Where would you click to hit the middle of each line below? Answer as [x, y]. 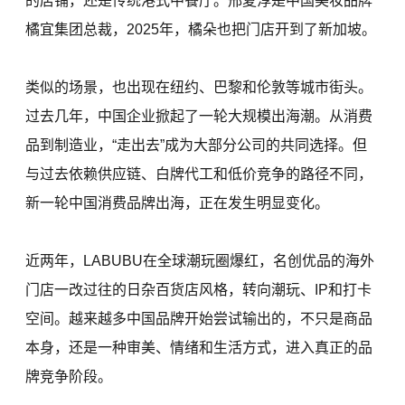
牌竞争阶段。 [69, 377]
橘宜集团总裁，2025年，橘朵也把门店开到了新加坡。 [201, 29]
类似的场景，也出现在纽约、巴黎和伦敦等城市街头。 [199, 87]
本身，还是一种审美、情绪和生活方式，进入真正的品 [199, 348]
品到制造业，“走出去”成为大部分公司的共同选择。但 [197, 145]
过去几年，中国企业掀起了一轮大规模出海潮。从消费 [199, 116]
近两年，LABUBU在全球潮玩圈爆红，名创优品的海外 [200, 261]
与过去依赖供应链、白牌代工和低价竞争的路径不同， [199, 174]
